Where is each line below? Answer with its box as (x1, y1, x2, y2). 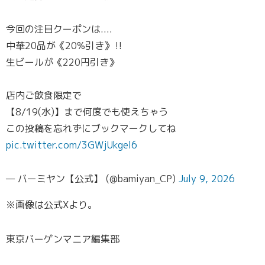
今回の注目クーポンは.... (6, 22, 112, 36)
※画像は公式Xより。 (6, 198, 97, 212)
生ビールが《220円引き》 (6, 56, 118, 69)
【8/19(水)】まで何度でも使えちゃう (6, 105, 168, 119)
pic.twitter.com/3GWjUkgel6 (6, 138, 137, 152)
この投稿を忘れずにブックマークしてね (6, 122, 176, 135)
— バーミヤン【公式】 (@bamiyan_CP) (6, 172, 179, 186)
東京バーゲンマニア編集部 (6, 232, 119, 246)
